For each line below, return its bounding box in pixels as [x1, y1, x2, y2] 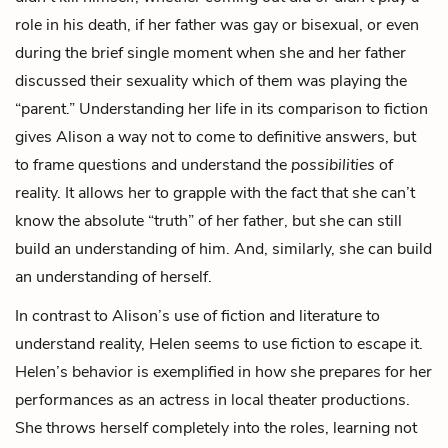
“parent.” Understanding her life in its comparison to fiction [15, 97, 428, 120]
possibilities [291, 153, 375, 176]
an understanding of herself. [15, 265, 212, 288]
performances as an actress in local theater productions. [15, 388, 410, 411]
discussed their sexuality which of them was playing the [15, 69, 407, 92]
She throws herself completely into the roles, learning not [15, 416, 417, 439]
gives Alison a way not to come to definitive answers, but [15, 125, 416, 148]
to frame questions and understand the [15, 153, 291, 176]
